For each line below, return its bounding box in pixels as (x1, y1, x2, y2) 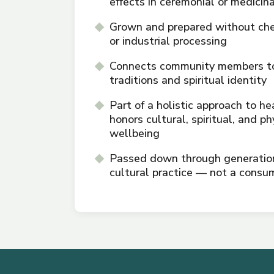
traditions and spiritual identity (109, 73, 267, 88)
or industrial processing (109, 34, 227, 49)
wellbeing (109, 126, 160, 141)
